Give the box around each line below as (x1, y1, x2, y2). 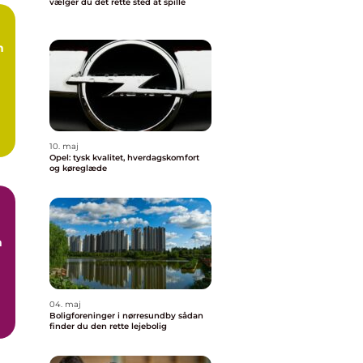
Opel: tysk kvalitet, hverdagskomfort (49, 152, 199, 163)
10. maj (49, 141, 79, 152)
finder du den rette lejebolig (49, 321, 167, 331)
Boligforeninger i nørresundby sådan (49, 310, 178, 321)
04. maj (49, 299, 81, 310)
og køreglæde (49, 163, 107, 173)
